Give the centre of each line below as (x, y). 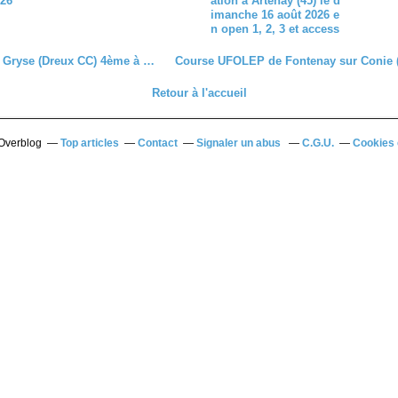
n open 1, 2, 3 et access (275, 29)
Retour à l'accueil (199, 93)
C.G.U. (318, 143)
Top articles (90, 143)
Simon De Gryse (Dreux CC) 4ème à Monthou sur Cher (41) (148, 61)
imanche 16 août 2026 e (275, 15)
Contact (158, 143)
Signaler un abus (240, 143)
